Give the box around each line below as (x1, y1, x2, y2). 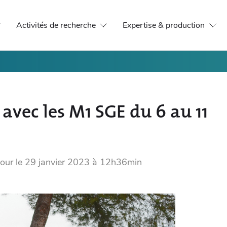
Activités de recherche (16, 20, 96, 31)
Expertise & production (123, 20, 205, 31)
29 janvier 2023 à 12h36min (25, 156, 142, 168)
